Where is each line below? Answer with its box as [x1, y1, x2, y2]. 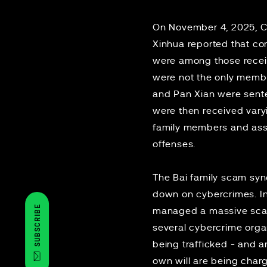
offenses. [153, 139, 196, 149]
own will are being [153, 256, 241, 266]
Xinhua [153, 39, 185, 49]
